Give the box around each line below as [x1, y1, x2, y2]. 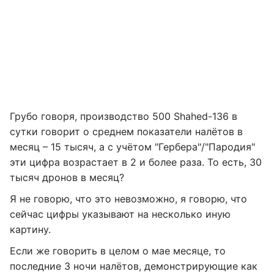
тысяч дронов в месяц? [10, 171, 124, 183]
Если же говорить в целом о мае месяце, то [10, 245, 226, 257]
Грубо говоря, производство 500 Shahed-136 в [10, 110, 237, 122]
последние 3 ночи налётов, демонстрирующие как [10, 260, 257, 272]
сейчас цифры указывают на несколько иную [10, 208, 231, 220]
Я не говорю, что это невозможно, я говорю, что [10, 193, 247, 205]
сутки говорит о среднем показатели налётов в [10, 125, 243, 138]
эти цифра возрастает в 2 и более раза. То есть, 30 [10, 156, 262, 168]
